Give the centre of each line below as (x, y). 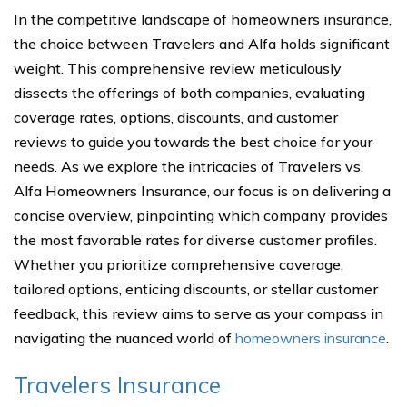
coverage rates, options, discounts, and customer (176, 117)
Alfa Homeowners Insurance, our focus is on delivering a (202, 191)
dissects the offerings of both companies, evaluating (189, 93)
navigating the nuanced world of (124, 338)
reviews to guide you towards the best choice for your (193, 142)
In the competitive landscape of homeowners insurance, (203, 19)
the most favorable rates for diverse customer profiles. (195, 240)
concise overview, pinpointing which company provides (201, 215)
